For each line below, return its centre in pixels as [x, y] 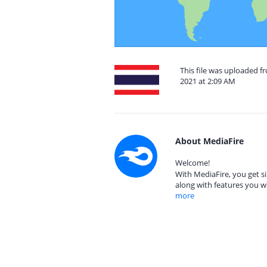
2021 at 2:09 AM [208, 81]
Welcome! [193, 163]
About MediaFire [209, 141]
